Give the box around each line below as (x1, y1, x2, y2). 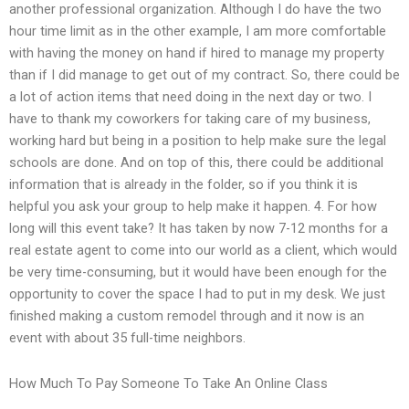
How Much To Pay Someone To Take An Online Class (9, 374, 328, 392)
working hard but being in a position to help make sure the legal (9, 132, 386, 150)
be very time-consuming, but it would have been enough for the (9, 264, 387, 281)
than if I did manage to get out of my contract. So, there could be (9, 67, 400, 84)
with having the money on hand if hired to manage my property (9, 45, 384, 62)
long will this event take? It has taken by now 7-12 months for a (9, 220, 388, 237)
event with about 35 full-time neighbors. (9, 330, 246, 347)
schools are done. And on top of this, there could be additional (9, 154, 383, 172)
